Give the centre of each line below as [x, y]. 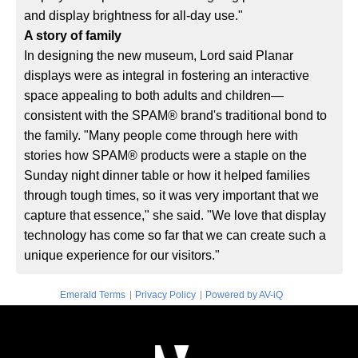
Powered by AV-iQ [244, 295]
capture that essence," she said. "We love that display [175, 216]
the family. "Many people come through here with [161, 136]
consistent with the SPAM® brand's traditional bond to [176, 116]
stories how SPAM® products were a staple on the [166, 156]
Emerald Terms [92, 295]
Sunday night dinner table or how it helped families [167, 176]
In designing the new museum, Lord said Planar [159, 56]
